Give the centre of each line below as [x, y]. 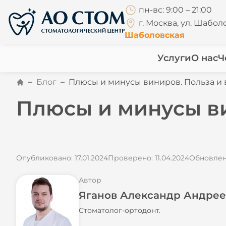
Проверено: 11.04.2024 [149, 158]
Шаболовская [155, 35]
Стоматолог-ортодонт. [120, 210]
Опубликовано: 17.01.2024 [62, 158]
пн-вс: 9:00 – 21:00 [175, 10]
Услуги [174, 58]
